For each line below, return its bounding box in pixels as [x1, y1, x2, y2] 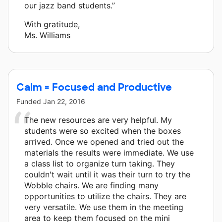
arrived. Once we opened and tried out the [24, 136, 184, 147]
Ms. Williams [24, 30, 70, 40]
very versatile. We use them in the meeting [24, 202, 183, 212]
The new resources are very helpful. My [24, 114, 172, 125]
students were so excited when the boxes [24, 125, 181, 136]
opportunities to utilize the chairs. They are [24, 191, 186, 201]
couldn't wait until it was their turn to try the [24, 169, 190, 179]
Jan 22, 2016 [43, 97, 85, 106]
